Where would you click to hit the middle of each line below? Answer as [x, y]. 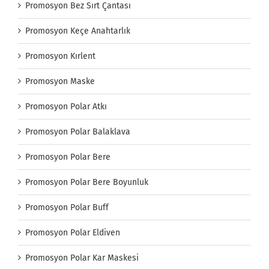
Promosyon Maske [60, 81]
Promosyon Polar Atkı [66, 106]
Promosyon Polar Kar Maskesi [82, 258]
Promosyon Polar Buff [67, 207]
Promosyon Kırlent [60, 56]
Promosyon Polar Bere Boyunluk [87, 182]
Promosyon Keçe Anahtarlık [78, 31]
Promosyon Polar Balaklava [78, 131]
